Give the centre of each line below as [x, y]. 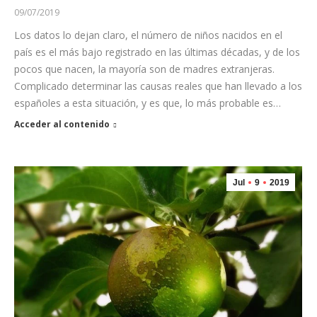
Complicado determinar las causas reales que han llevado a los [158, 86]
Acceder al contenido [62, 125]
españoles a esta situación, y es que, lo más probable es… [148, 103]
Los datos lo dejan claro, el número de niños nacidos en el [148, 35]
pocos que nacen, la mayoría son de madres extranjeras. [144, 69]
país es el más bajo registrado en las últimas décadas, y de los [157, 52]
